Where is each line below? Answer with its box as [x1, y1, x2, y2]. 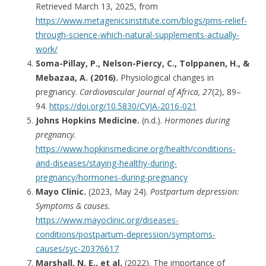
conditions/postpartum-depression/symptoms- [36, 228, 216, 240]
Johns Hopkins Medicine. [36, 114, 140, 126]
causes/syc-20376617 [36, 242, 119, 254]
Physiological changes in [118, 71, 214, 83]
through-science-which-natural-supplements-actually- [36, 28, 239, 40]
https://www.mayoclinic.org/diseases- [36, 214, 179, 226]
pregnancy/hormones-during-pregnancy [36, 171, 188, 183]
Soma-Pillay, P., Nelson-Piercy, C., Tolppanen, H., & [36, 57, 249, 69]
